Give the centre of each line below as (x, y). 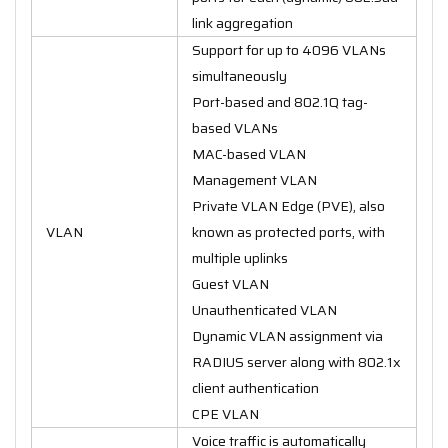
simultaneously (239, 75)
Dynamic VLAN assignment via (287, 335)
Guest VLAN (230, 283)
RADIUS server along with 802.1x (296, 361)
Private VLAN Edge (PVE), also (288, 205)
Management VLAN (254, 179)
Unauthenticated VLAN (264, 309)
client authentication (255, 387)
